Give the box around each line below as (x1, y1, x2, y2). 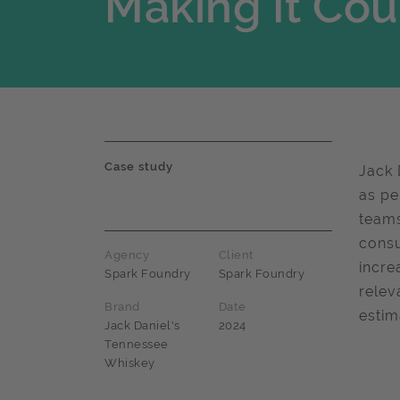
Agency (104, 248, 149, 262)
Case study (104, 160, 173, 174)
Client (218, 248, 254, 262)
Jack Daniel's (104, 319, 180, 333)
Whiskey (104, 356, 155, 371)
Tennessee (104, 337, 169, 352)
